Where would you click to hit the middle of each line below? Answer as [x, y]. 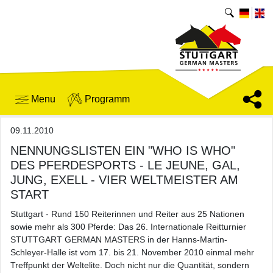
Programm [106, 99]
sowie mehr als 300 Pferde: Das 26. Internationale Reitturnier [128, 227]
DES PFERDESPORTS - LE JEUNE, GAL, [125, 165]
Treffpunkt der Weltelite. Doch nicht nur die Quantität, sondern [130, 265]
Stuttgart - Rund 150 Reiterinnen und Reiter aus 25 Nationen [127, 214]
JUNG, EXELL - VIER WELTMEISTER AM [124, 180]
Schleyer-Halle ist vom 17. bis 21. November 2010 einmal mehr [132, 252]
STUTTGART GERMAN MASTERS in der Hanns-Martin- [119, 239]
